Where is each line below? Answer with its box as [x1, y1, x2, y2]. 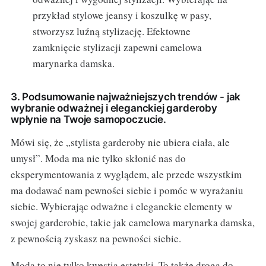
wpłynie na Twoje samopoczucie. [10, 113, 166, 126]
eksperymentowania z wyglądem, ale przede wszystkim [10, 167, 242, 182]
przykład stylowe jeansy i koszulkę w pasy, [33, 8, 212, 23]
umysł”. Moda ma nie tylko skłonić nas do [10, 151, 186, 166]
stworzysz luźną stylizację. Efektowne [33, 24, 191, 39]
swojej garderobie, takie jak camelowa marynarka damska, [10, 216, 255, 230]
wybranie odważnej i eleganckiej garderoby [10, 102, 217, 115]
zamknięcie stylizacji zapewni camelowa [33, 40, 202, 55]
